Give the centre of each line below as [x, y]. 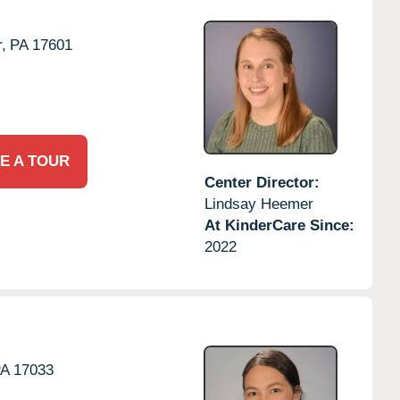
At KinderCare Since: [279, 225]
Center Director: [262, 182]
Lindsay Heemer [258, 204]
